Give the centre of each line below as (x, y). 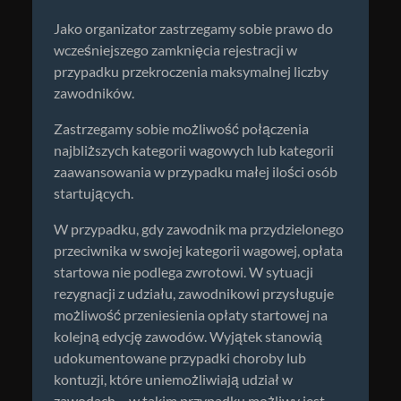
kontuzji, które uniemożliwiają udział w (173, 380)
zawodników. (94, 94)
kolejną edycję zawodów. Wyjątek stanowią (188, 337)
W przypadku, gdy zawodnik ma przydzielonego (199, 230)
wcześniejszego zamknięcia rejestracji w (175, 51)
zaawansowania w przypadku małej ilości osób (196, 172)
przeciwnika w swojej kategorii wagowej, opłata (198, 251)
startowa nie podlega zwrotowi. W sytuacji (183, 273)
